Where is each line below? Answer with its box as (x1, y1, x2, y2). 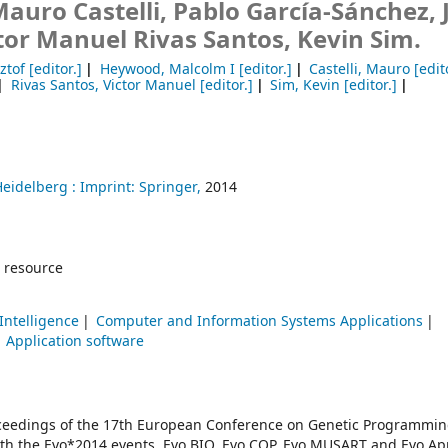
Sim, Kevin (270, 75, 341, 96)
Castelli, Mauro (309, 59, 411, 80)
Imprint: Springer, (80, 177, 201, 199)
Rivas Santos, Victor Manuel (10, 75, 196, 96)
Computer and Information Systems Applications (96, 311, 424, 333)
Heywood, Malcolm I (99, 59, 235, 80)
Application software (6, 331, 145, 353)
